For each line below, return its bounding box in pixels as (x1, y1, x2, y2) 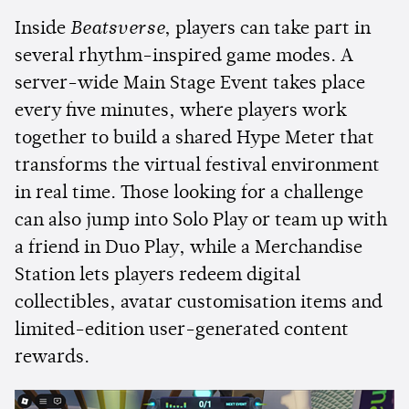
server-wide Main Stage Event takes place (15, 75, 365, 94)
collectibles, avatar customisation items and (15, 294, 383, 313)
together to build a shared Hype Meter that (15, 130, 374, 149)
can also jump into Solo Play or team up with (15, 212, 387, 231)
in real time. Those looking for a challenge (15, 184, 363, 204)
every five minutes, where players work (15, 102, 347, 121)
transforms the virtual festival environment (15, 157, 380, 176)
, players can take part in (164, 20, 371, 39)
